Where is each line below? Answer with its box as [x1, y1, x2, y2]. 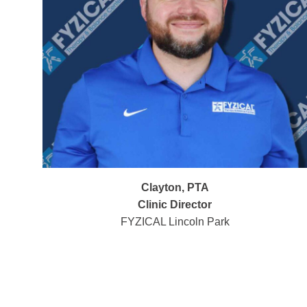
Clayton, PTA [140, 181, 209, 193]
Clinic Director [138, 198, 212, 210]
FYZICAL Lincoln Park [120, 215, 230, 228]
